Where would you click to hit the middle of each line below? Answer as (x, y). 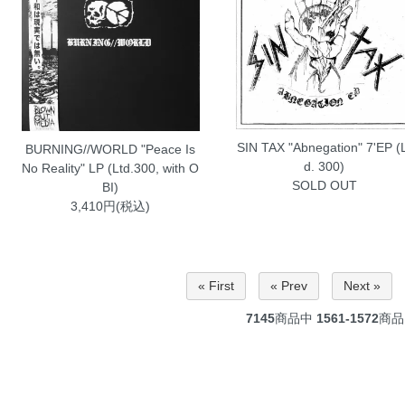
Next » (362, 286)
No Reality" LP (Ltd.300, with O (111, 168)
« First (216, 286)
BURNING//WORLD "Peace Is (111, 149)
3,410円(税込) (111, 206)
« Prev (288, 286)
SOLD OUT (324, 185)
